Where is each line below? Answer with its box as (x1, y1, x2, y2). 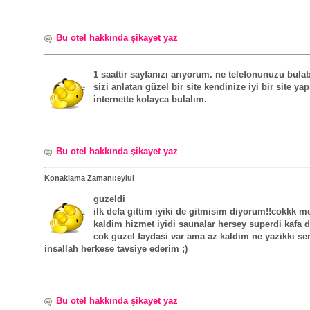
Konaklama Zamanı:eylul (44, 174, 134, 183)
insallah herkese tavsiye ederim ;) (44, 244, 188, 255)
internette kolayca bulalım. (93, 95, 207, 105)
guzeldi (93, 194, 125, 205)
